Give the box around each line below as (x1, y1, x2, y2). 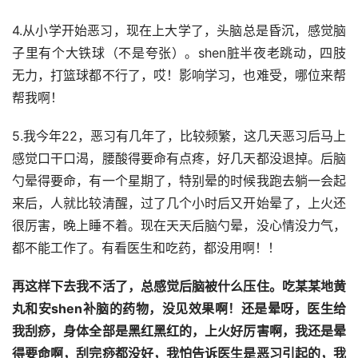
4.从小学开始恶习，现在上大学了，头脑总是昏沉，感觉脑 (12, 22, 346, 39)
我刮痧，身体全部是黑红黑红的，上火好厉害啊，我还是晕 (12, 323, 346, 340)
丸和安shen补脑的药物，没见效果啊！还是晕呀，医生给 (12, 300, 346, 317)
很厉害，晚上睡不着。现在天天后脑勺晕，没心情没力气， (12, 217, 346, 234)
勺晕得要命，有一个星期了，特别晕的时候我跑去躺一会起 (12, 173, 346, 189)
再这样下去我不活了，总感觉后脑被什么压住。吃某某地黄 (12, 278, 346, 295)
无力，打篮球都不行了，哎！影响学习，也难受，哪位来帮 (12, 67, 346, 84)
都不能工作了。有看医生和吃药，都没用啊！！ (12, 240, 280, 257)
